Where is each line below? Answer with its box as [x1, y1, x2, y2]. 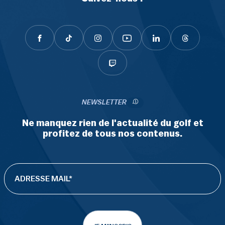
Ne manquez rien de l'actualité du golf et [22, 119, 203, 128]
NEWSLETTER [81, 99, 127, 106]
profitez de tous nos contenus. [43, 129, 182, 139]
